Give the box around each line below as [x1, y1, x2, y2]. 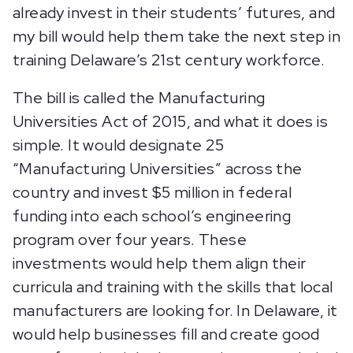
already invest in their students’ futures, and [13, 2, 336, 23]
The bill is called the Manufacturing [13, 87, 266, 108]
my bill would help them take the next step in [13, 26, 340, 46]
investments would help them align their [13, 253, 307, 273]
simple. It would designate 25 [13, 135, 225, 155]
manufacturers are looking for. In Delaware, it [13, 300, 338, 321]
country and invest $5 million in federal [13, 182, 292, 203]
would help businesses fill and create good [13, 324, 320, 344]
